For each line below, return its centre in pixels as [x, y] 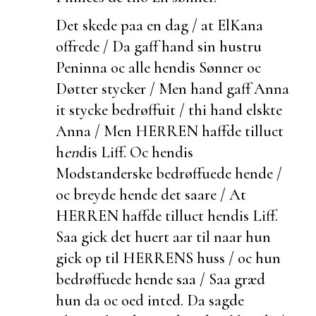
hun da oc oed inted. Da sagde [150, 300]
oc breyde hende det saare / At [151, 194]
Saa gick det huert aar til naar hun [163, 236]
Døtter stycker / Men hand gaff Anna [172, 88]
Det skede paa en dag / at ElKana [159, 25]
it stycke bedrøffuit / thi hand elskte [169, 109]
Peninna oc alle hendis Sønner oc [158, 67]
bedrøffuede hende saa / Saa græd [160, 279]
